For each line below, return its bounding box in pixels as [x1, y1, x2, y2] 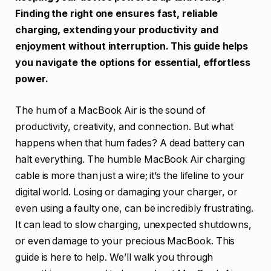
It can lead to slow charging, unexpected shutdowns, [15, 218, 252, 230]
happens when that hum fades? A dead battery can [15, 137, 245, 149]
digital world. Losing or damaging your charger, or [15, 186, 238, 198]
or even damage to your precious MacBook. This [15, 235, 235, 247]
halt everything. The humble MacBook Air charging [15, 153, 246, 165]
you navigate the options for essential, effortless [15, 57, 251, 68]
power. [15, 73, 48, 85]
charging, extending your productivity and [15, 24, 218, 36]
